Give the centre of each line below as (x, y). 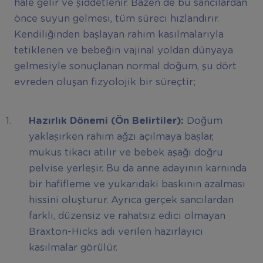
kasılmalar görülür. (73, 248)
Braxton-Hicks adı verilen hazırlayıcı (116, 232)
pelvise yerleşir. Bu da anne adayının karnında (137, 169)
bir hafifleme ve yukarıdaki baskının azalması (137, 185)
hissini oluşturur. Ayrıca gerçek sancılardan (131, 200)
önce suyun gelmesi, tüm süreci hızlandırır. (116, 18)
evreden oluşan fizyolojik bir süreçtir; (104, 82)
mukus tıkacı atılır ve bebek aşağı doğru (126, 153)
